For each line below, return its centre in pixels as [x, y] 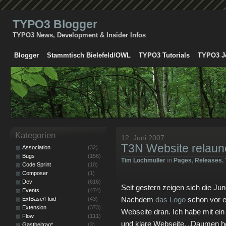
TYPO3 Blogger [55, 24]
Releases [208, 160]
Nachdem [138, 200]
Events [31, 190]
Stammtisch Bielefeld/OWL [89, 55]
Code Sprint [37, 164]
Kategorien [35, 135]
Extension [34, 207]
